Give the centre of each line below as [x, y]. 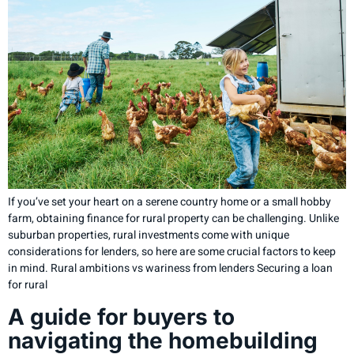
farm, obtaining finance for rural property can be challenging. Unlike [173, 219]
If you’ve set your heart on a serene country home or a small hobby [169, 202]
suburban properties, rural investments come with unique [149, 235]
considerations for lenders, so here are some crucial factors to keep [172, 252]
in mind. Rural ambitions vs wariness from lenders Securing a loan [170, 269]
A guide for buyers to [121, 316]
